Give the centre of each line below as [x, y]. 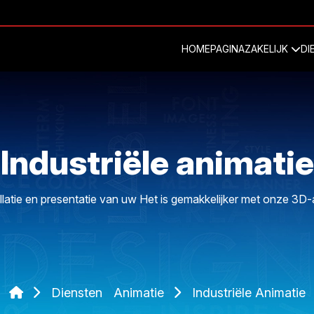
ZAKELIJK [268, 48]
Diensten [76, 293]
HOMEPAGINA [213, 48]
